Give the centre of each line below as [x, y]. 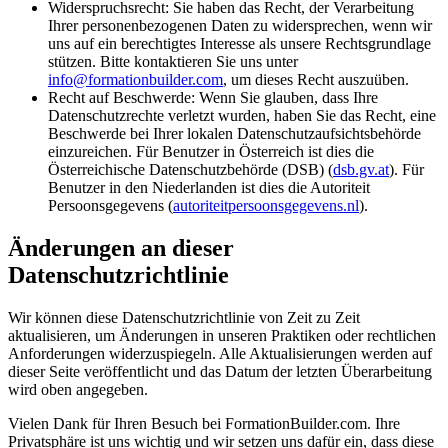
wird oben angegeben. [78, 389]
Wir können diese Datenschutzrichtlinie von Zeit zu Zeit [184, 317]
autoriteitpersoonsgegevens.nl [266, 205]
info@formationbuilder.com [135, 79]
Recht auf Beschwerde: [121, 97]
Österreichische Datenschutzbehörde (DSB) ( [190, 169]
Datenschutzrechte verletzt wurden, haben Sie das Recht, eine [242, 115]
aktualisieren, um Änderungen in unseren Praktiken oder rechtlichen [222, 335]
